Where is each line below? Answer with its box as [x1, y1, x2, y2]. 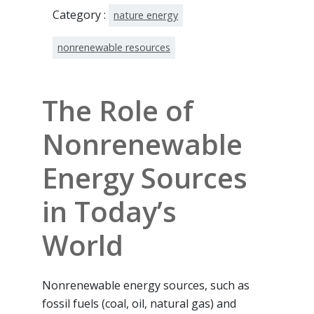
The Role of [42, 90, 193, 130]
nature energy [114, 8, 178, 22]
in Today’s [42, 191, 177, 231]
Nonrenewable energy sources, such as [42, 277, 250, 293]
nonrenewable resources [57, 40, 170, 54]
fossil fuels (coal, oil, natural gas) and [42, 295, 236, 311]
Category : [53, 6, 109, 22]
